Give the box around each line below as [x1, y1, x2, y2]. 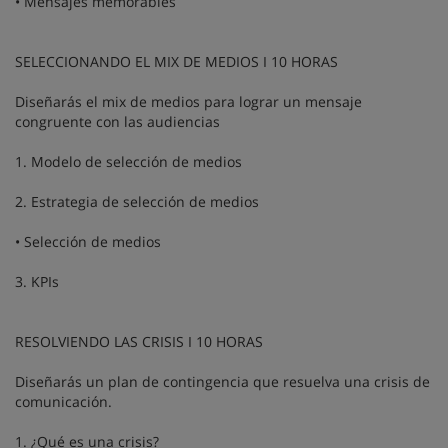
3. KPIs [15, 271, 59, 291]
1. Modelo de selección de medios [15, 151, 242, 171]
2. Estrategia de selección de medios [15, 191, 259, 211]
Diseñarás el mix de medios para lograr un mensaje [15, 91, 362, 111]
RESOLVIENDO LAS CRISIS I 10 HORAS [15, 331, 267, 351]
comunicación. [15, 391, 112, 411]
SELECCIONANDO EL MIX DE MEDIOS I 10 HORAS [15, 51, 342, 71]
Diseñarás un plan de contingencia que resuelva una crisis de [15, 371, 430, 391]
